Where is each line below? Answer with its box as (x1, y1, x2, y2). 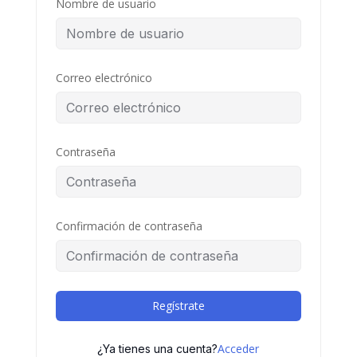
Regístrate (151, 298, 205, 313)
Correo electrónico (55, 70, 152, 85)
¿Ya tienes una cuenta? (97, 342, 218, 355)
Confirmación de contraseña (55, 218, 202, 233)
